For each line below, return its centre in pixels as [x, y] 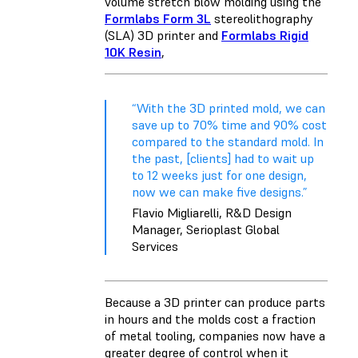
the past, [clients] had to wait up [223, 159]
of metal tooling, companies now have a [215, 336]
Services [155, 247]
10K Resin [133, 52]
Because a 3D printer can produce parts [215, 302]
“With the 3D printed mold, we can [229, 108]
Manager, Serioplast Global [206, 230]
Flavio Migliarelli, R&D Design [212, 213]
